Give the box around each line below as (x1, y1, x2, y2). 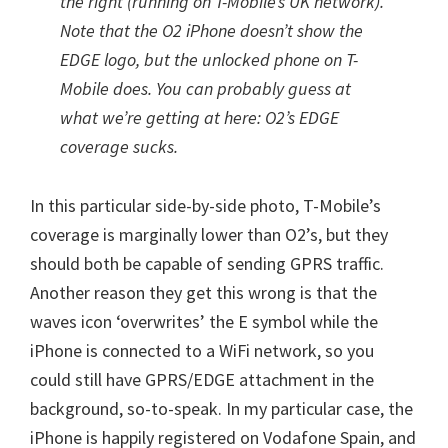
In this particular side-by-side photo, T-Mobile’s (30, 194, 381, 217)
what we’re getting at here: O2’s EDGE (60, 106, 339, 129)
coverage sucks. (60, 135, 178, 158)
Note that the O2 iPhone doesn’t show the (60, 19, 363, 42)
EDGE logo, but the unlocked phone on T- (60, 48, 358, 71)
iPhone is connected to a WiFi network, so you (30, 339, 374, 362)
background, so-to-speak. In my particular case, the (30, 397, 413, 420)
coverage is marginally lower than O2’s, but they (30, 223, 388, 246)
